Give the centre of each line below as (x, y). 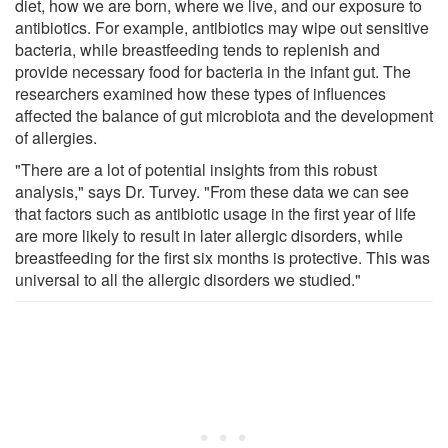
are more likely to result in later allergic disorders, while (209, 235)
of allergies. (56, 137)
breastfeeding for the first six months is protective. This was (222, 257)
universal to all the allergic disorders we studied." (188, 279)
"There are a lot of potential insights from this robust (196, 169)
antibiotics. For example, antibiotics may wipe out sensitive (222, 27)
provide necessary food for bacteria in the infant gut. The (213, 71)
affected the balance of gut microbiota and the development (224, 115)
